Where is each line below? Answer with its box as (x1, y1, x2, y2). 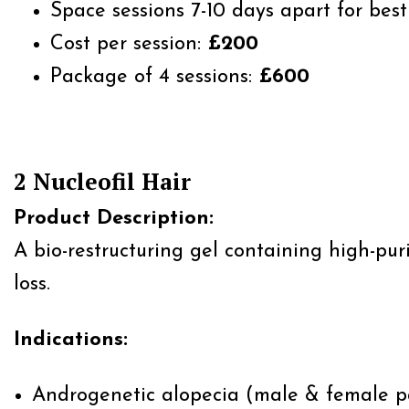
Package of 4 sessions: (50, 67, 258, 88)
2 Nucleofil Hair (14, 166, 191, 196)
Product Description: (14, 208, 214, 229)
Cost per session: (50, 34, 207, 55)
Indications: (14, 330, 128, 351)
